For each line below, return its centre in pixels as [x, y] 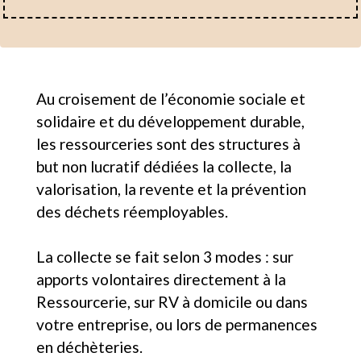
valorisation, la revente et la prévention [171, 189]
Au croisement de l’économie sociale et [171, 99]
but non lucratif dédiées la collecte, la [164, 167]
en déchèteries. [89, 347]
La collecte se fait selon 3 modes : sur [165, 257]
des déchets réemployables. [132, 212]
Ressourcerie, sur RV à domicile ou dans [172, 302]
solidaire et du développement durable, [170, 122]
